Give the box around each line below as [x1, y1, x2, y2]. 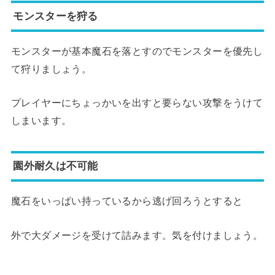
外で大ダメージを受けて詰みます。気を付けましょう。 [10, 229, 263, 241]
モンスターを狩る [13, 9, 98, 22]
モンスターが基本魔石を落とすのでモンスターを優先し [10, 45, 263, 56]
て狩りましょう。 [10, 63, 92, 74]
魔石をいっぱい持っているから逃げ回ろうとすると [10, 195, 243, 207]
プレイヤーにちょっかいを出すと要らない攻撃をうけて [10, 97, 263, 109]
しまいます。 [10, 115, 72, 126]
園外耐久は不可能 [13, 160, 98, 172]
